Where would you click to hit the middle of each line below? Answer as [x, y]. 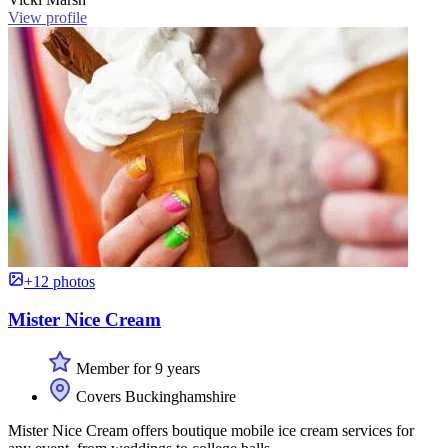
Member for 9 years [136, 369]
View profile [47, 17]
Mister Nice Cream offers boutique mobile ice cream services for [211, 431]
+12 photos [59, 281]
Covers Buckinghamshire [154, 397]
